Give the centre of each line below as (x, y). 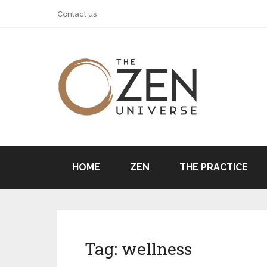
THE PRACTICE (214, 167)
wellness (157, 249)
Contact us (77, 14)
